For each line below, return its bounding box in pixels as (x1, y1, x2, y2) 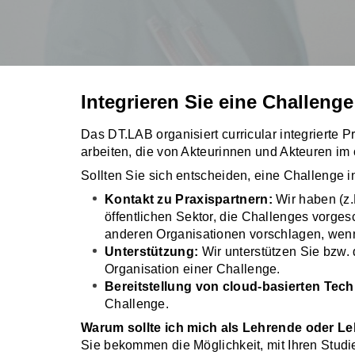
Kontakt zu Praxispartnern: (105, 193, 273, 206)
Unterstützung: (105, 245, 199, 258)
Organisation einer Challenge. (105, 262, 281, 276)
